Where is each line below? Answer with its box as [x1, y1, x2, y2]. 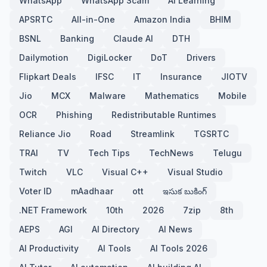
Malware [89, 91, 126, 101]
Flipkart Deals [19, 72, 76, 82]
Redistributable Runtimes [111, 110, 216, 120]
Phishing [56, 110, 92, 120]
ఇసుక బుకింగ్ [163, 186, 207, 196]
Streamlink [131, 129, 175, 139]
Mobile [218, 91, 247, 101]
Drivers [187, 52, 216, 63]
